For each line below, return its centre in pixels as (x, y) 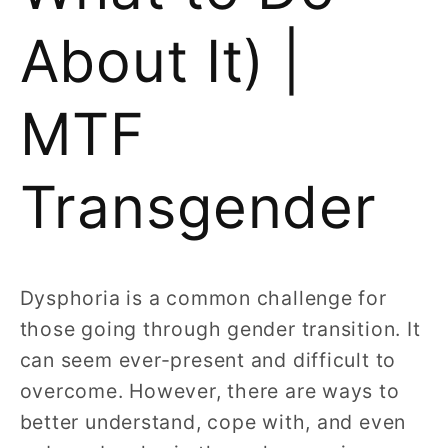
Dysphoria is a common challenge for (203, 298)
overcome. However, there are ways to (209, 391)
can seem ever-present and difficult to (208, 360)
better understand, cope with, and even (213, 422)
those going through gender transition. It (220, 329)
